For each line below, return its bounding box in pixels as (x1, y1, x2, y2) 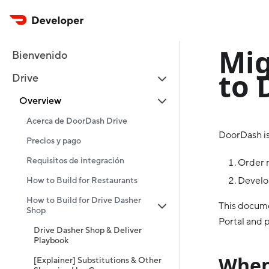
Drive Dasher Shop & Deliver (34, 225, 142, 236)
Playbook (34, 235, 68, 246)
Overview (19, 95, 61, 107)
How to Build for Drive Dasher (26, 195, 141, 206)
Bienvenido (12, 49, 67, 62)
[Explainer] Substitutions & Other (34, 255, 162, 266)
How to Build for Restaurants (26, 175, 138, 186)
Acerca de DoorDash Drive (26, 116, 127, 127)
